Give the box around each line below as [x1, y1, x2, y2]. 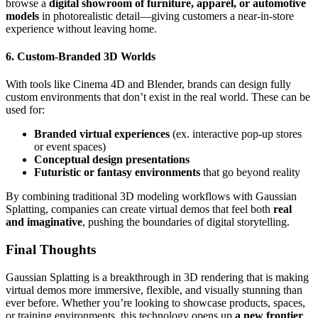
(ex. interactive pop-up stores [170, 128, 302, 141]
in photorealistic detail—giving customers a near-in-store [39, 9, 294, 22]
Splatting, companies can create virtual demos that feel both [6, 203, 273, 216]
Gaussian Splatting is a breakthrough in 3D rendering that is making [6, 270, 309, 283]
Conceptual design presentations [34, 153, 190, 166]
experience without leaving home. [6, 22, 157, 35]
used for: [6, 104, 45, 116]
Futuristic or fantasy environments [34, 166, 200, 179]
